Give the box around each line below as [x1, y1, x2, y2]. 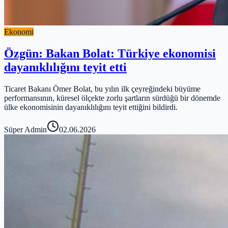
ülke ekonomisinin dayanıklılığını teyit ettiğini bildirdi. [4, 103, 178, 112]
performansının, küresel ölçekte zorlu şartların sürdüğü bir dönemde [4, 94, 220, 103]
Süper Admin [4, 125, 47, 134]
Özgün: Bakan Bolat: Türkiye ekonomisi [4, 47, 216, 61]
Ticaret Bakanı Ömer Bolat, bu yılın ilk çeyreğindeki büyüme [4, 84, 201, 94]
